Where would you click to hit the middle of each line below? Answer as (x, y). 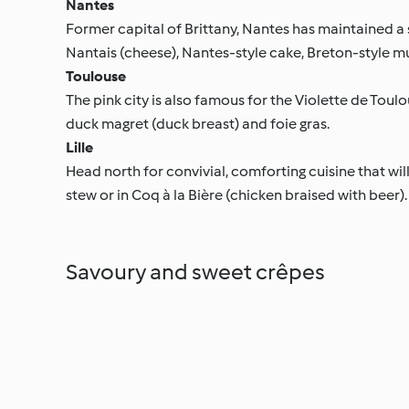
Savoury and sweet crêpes (195, 271)
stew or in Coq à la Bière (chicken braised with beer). (236, 194)
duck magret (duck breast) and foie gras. (198, 123)
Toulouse (96, 76)
